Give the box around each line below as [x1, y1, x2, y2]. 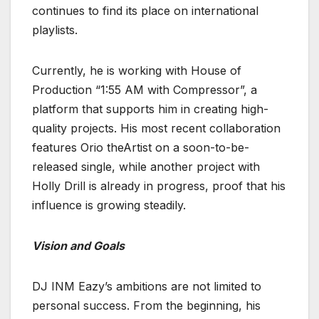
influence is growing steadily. [32, 198, 186, 213]
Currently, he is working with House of [32, 63, 241, 78]
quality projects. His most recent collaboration [32, 121, 281, 136]
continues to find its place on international [32, 4, 258, 19]
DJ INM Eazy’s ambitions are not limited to [32, 279, 261, 294]
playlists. [32, 23, 78, 38]
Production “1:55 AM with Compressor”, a [32, 83, 257, 98]
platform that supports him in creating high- [32, 102, 268, 117]
